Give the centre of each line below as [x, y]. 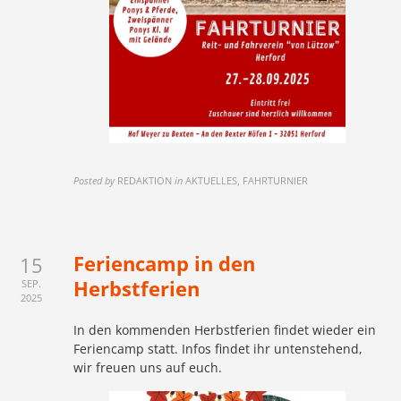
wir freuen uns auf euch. [148, 367]
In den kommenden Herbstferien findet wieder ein [225, 329]
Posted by [94, 180]
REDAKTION [145, 180]
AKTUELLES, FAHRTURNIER [247, 180]
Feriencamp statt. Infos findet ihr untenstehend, [218, 348]
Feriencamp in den [165, 263]
